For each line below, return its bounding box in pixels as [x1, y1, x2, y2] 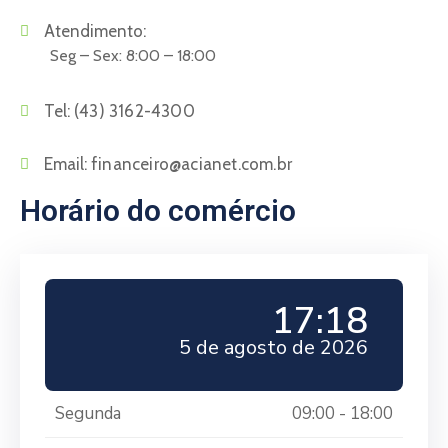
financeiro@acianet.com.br [91, 154, 292, 174]
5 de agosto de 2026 [179, 334, 368, 361]
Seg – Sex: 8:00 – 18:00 [50, 46, 216, 65]
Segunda [55, 402, 121, 425]
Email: [44, 154, 91, 174]
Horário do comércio [20, 193, 296, 228]
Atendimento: [44, 21, 146, 41]
